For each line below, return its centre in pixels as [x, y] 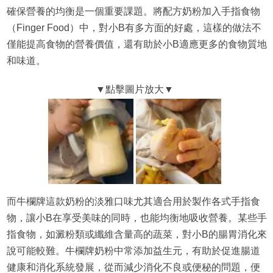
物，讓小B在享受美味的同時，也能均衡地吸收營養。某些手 [136, 218]
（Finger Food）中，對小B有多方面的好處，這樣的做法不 [134, 27]
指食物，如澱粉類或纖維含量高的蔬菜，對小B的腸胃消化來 [136, 234]
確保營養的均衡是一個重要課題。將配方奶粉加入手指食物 [133, 11]
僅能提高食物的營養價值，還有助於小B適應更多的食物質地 [136, 44]
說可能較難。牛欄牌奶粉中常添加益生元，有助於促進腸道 [133, 250]
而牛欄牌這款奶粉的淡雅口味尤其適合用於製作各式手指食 [133, 201]
